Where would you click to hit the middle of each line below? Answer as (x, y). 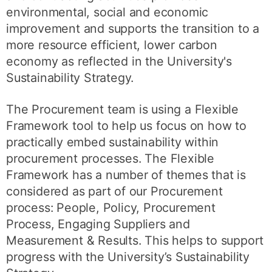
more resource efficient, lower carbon (112, 45)
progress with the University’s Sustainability (128, 257)
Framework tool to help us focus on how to (126, 126)
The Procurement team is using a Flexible (123, 110)
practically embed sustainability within (113, 142)
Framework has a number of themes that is (126, 175)
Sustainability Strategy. (70, 77)
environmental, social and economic (107, 12)
